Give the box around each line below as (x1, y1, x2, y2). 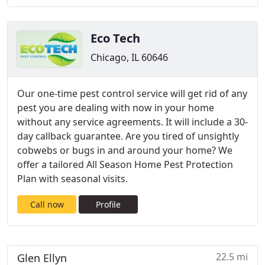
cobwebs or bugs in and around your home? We (17, 144, 232, 157)
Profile (96, 199, 121, 210)
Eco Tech (91, 30, 140, 46)
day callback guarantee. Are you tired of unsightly (17, 130, 239, 143)
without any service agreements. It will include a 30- (17, 115, 248, 128)
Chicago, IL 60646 (91, 51, 168, 64)
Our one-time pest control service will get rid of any (17, 87, 247, 100)
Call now (30, 199, 64, 210)
